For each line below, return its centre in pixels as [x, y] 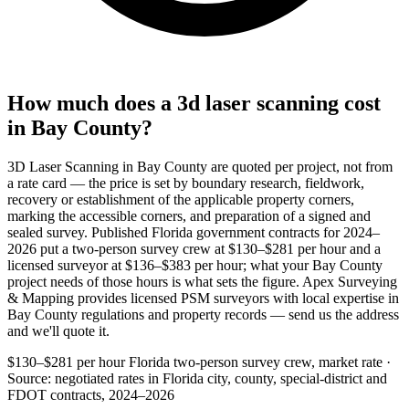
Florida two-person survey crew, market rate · [260, 362]
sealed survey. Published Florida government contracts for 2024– [194, 232]
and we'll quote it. [58, 330]
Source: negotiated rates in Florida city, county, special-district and [197, 378]
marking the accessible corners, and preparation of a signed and [189, 215]
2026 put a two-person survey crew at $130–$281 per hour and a [194, 248]
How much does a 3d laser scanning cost [194, 103]
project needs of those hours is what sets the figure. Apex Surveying [202, 281]
